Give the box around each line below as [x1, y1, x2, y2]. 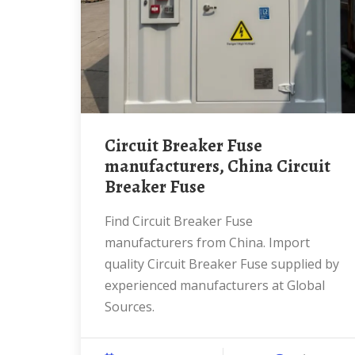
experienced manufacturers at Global [105, 277, 325, 294]
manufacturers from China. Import [105, 234, 310, 251]
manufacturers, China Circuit [105, 155, 330, 178]
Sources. [105, 298, 155, 315]
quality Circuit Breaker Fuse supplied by [105, 255, 339, 273]
